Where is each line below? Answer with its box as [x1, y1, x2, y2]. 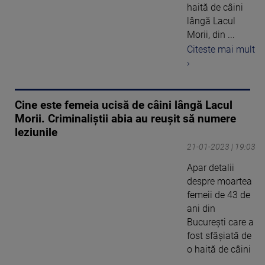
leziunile [15, 125, 57, 139]
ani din [187, 202, 215, 214]
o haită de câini [187, 243, 251, 255]
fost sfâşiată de [187, 230, 251, 241]
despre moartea [187, 175, 252, 187]
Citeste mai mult [187, 43, 255, 55]
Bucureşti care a [187, 216, 254, 228]
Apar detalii [187, 161, 234, 173]
